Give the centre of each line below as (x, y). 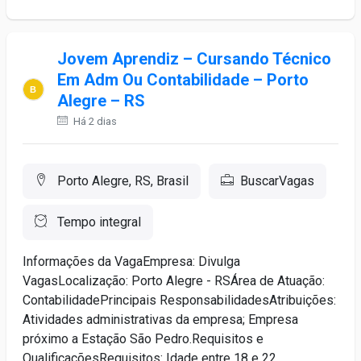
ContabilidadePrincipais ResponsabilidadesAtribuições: (179, 300)
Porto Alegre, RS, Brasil (121, 181)
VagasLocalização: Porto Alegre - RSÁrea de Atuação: (174, 281)
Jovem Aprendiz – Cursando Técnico (195, 59)
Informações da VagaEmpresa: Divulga (131, 261)
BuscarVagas (277, 181)
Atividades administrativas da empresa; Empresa (160, 320)
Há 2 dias (94, 121)
